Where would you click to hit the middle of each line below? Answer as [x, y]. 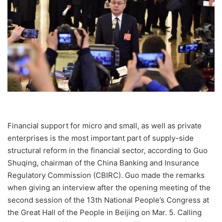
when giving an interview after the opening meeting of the [109, 188]
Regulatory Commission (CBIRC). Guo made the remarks [106, 175]
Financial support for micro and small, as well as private [105, 126]
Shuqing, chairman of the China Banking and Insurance [103, 163]
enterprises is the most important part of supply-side [101, 138]
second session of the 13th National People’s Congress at [108, 200]
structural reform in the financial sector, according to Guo [108, 151]
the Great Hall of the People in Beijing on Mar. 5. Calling [105, 213]
